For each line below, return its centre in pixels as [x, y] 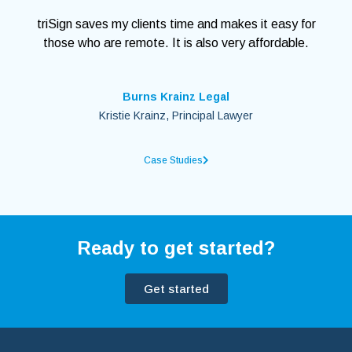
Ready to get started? [176, 248]
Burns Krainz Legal [176, 97]
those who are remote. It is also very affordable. [176, 43]
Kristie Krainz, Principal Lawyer [176, 116]
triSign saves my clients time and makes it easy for [176, 24]
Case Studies [173, 161]
